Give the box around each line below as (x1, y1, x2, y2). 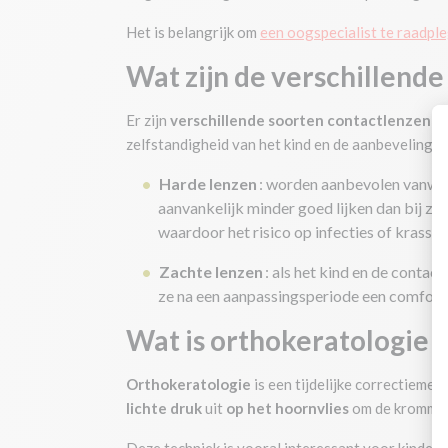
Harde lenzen (159, 174, 257, 193)
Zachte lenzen (159, 262, 263, 281)
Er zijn (126, 111, 170, 129)
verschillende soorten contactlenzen (170, 111, 431, 129)
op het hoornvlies (226, 399, 349, 417)
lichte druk (126, 399, 202, 417)
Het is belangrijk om (126, 23, 260, 41)
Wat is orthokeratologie (126, 323, 429, 357)
